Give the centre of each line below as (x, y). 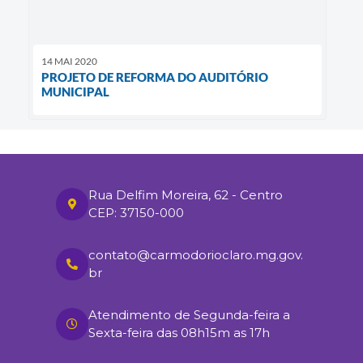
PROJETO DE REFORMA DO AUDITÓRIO (155, 77)
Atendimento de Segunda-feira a (189, 314)
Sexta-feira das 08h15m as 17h (179, 332)
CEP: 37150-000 (136, 212)
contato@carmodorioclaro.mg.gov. (196, 254)
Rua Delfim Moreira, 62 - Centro (186, 194)
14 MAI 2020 (69, 61)
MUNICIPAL (75, 91)
